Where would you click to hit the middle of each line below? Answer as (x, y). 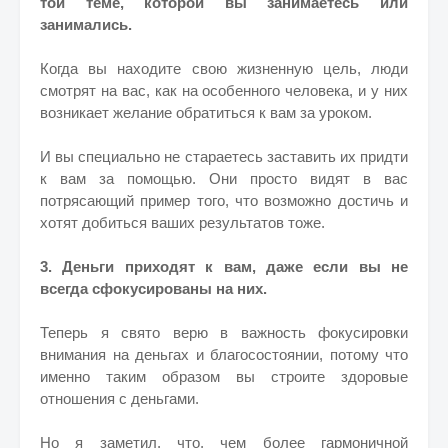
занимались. (86, 24)
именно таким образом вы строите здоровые (224, 376)
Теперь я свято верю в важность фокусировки (224, 332)
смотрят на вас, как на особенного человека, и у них (224, 90)
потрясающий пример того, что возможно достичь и (224, 200)
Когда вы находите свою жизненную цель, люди (224, 68)
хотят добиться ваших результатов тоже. (182, 222)
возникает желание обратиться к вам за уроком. (206, 112)
